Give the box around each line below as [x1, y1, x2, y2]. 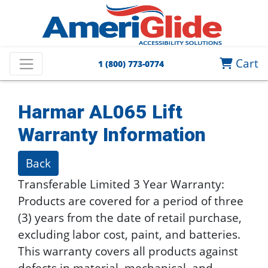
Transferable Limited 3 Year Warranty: [18, 176, 224, 192]
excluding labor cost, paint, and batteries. [18, 226, 240, 242]
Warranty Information [18, 123, 206, 146]
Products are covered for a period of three [18, 193, 243, 209]
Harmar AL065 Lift [18, 100, 182, 123]
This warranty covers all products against [18, 243, 238, 259]
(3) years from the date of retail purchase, [18, 209, 242, 226]
